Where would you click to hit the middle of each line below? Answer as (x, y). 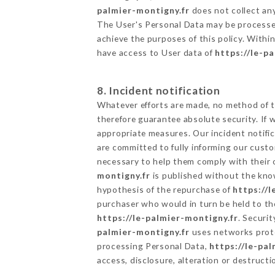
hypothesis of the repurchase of (165, 189)
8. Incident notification (158, 90)
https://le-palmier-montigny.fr (167, 217)
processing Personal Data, (153, 246)
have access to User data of (156, 52)
